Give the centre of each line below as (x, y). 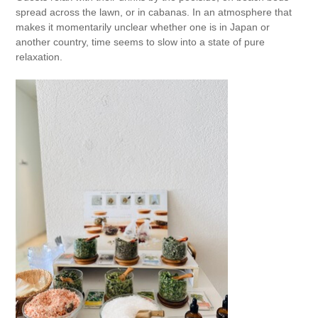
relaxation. (39, 57)
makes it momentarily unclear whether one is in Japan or (143, 27)
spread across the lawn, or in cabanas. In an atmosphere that (154, 12)
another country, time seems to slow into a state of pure (141, 42)
